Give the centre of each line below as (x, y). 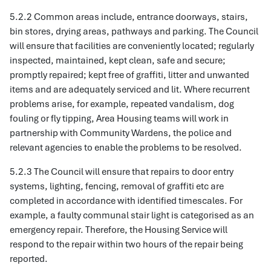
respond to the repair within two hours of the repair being (126, 244)
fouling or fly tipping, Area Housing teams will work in (119, 119)
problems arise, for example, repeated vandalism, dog (122, 104)
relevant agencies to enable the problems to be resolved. (126, 148)
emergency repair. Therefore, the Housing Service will (119, 230)
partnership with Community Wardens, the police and (121, 133)
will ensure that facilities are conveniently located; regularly (132, 46)
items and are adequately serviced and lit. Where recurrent (130, 90)
